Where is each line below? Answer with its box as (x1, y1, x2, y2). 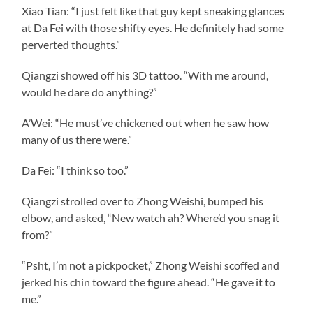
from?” (22, 227, 54, 241)
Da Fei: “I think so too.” (22, 163, 129, 177)
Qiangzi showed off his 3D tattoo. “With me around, (22, 68, 269, 82)
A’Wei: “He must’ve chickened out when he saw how (22, 115, 270, 129)
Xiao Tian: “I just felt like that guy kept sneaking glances (22, 3, 285, 17)
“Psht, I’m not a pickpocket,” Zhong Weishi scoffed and (22, 258, 280, 272)
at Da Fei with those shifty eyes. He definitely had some (22, 20, 284, 34)
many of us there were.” (22, 132, 133, 146)
